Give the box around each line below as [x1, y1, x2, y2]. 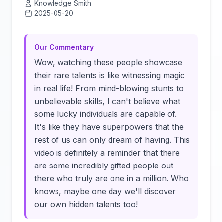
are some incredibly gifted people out [34, 161, 173, 170]
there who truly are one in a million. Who [34, 173, 189, 183]
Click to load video [135, 12, 190, 20]
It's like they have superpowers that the [34, 122, 184, 132]
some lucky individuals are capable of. [34, 109, 177, 119]
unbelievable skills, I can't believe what [34, 96, 180, 106]
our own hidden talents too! [34, 199, 138, 209]
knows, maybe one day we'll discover [34, 186, 176, 196]
